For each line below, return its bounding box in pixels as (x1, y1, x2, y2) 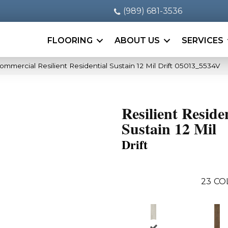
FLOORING (47, 36, 93, 45)
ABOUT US (114, 36, 160, 45)
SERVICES (181, 36, 223, 45)
